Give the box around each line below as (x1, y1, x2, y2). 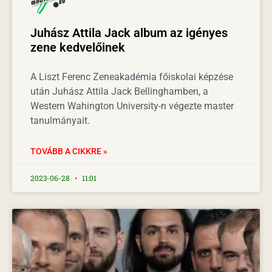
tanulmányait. (30, 114, 90, 126)
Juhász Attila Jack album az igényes (30, 25, 228, 40)
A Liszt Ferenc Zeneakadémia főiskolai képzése (30, 70, 233, 83)
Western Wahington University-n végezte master (30, 100, 234, 112)
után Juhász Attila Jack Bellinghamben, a (30, 85, 208, 97)
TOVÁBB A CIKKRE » (30, 146, 107, 156)
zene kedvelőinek (30, 39, 125, 55)
